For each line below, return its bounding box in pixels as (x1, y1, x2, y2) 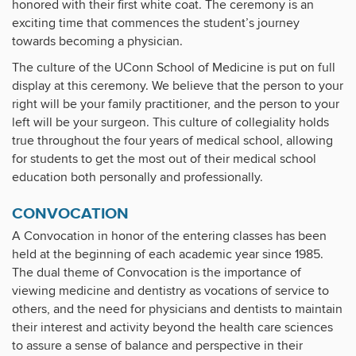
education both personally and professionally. (12, 169, 263, 186)
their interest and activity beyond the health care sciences (12, 319, 333, 336)
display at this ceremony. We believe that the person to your (12, 78, 343, 95)
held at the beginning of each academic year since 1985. (12, 246, 323, 263)
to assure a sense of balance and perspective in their (12, 338, 303, 354)
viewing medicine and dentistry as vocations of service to (12, 283, 329, 300)
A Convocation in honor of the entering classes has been (12, 228, 327, 245)
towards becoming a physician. (12, 33, 183, 50)
